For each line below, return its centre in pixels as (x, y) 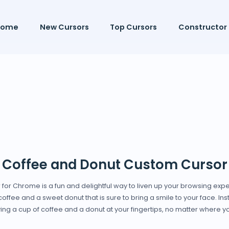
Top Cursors (134, 27)
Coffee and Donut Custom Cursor (114, 164)
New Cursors (64, 27)
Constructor (202, 27)
